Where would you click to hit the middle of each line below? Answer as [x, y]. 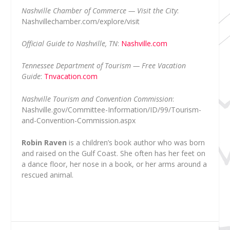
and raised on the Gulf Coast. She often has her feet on [114, 154]
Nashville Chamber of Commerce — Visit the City [100, 10]
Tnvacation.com [71, 76]
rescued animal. [48, 175]
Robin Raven [44, 143]
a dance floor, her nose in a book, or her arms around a [114, 164]
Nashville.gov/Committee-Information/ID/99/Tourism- [112, 109]
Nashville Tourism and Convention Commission [97, 99]
